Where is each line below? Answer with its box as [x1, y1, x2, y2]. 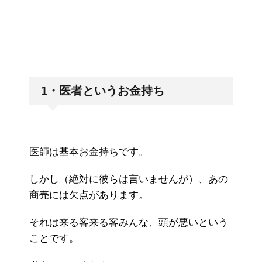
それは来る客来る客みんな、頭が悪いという [29, 217, 228, 229]
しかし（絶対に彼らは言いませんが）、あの [29, 174, 228, 185]
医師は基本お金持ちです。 [29, 146, 149, 158]
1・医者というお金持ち [41, 84, 164, 98]
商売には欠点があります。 [29, 189, 149, 201]
